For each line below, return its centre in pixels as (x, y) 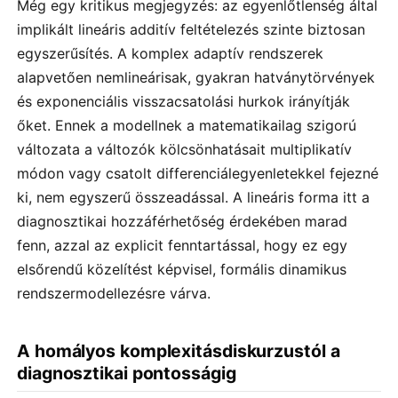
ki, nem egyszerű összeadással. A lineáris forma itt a (193, 198)
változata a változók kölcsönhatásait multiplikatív (184, 150)
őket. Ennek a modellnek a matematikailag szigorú (187, 126)
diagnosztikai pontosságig (127, 374)
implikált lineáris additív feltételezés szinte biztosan (191, 30)
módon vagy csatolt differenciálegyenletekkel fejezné (198, 174)
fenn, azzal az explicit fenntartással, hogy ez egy (182, 246)
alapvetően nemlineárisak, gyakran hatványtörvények (196, 78)
